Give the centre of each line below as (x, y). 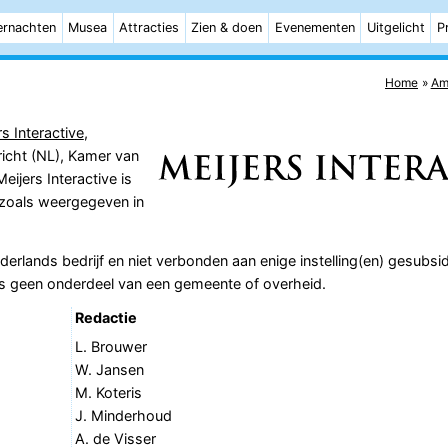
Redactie (105, 318)
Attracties (149, 27)
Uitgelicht (395, 27)
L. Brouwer (110, 346)
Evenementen (314, 27)
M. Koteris (108, 392)
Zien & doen (227, 27)
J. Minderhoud (123, 415)
